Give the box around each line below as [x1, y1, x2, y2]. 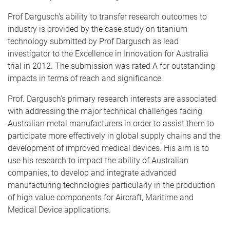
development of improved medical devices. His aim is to [8, 143, 209, 153]
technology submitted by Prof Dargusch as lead [8, 36, 179, 46]
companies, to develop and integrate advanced [8, 168, 176, 178]
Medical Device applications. [8, 205, 111, 215]
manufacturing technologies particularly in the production [8, 180, 215, 190]
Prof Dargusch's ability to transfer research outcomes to [8, 12, 207, 22]
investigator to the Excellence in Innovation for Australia [8, 49, 208, 59]
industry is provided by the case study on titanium [8, 24, 187, 34]
